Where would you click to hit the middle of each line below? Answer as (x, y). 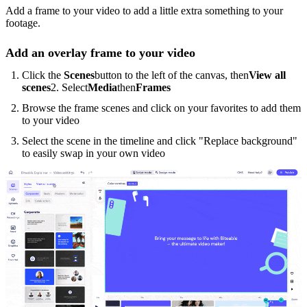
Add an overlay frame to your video (100, 52)
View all (267, 75)
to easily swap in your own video (94, 153)
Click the (43, 75)
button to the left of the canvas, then (172, 75)
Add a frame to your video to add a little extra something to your (144, 10)
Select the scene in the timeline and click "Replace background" (160, 140)
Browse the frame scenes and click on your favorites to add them (161, 108)
